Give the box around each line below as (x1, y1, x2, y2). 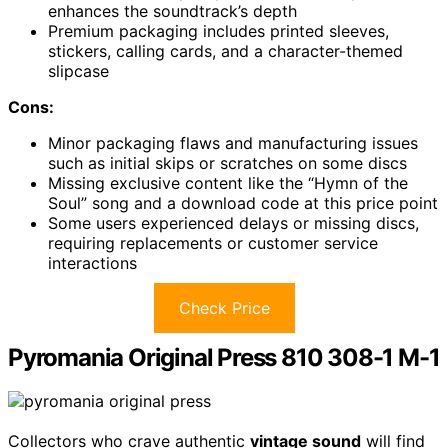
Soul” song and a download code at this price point (48, 192, 438, 213)
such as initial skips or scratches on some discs (48, 152, 407, 173)
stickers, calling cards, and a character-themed (48, 40, 403, 61)
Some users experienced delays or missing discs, (48, 212, 419, 233)
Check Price (178, 297, 270, 318)
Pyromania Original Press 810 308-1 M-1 (8, 342, 440, 372)
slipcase (48, 60, 109, 81)
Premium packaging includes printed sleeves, (48, 20, 389, 41)
